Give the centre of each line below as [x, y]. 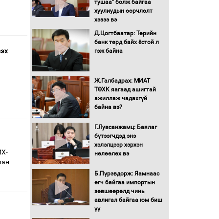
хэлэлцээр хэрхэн [118, 145]
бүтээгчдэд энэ [115, 136]
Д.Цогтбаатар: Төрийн [125, 33]
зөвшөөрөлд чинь [119, 191]
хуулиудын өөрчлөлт [123, 11]
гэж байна [108, 51]
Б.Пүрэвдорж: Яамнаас [127, 174]
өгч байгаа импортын [124, 183]
